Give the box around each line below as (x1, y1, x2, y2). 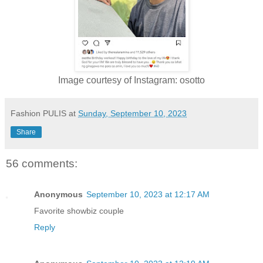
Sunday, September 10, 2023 (78, 109, 187, 119)
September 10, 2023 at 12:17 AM (86, 189, 210, 199)
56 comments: (6, 157, 77, 170)
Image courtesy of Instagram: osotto (58, 75, 205, 86)
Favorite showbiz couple (34, 205, 124, 215)
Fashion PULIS (11, 109, 66, 119)
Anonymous (34, 189, 83, 199)
